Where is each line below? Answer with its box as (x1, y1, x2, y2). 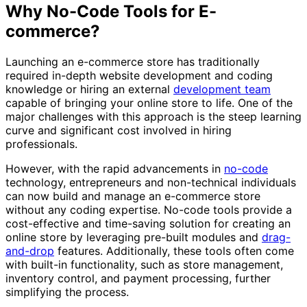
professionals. (5, 136, 77, 151)
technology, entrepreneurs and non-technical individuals (5, 175, 296, 189)
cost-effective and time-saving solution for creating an (5, 216, 291, 230)
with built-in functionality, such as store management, (5, 257, 283, 271)
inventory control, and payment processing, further (5, 271, 271, 285)
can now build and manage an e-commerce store (5, 188, 260, 203)
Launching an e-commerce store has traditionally (5, 54, 260, 69)
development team (173, 82, 271, 96)
